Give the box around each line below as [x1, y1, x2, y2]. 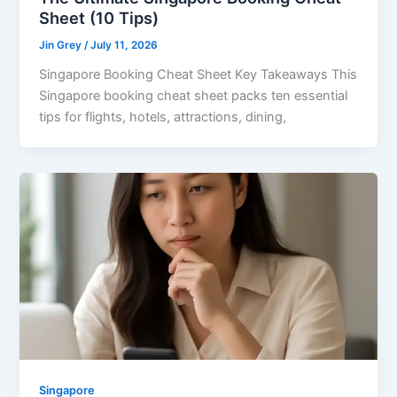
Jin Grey [39, 39, 85, 52]
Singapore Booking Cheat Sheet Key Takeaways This [39, 66, 358, 83]
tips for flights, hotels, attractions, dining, [39, 109, 287, 126]
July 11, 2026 [90, 39, 159, 52]
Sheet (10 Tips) [39, 8, 160, 28]
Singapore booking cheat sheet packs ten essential [39, 88, 348, 105]
